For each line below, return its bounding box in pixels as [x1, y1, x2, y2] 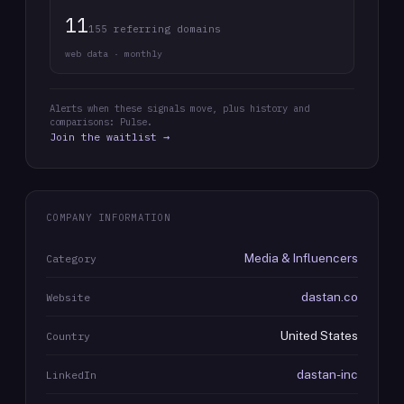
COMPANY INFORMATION [46, 211, 170, 224]
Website [46, 290, 90, 304]
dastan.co [301, 289, 358, 304]
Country [46, 329, 90, 343]
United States [280, 328, 358, 343]
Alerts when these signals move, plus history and [50, 102, 309, 115]
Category [46, 252, 96, 265]
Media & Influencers [244, 251, 358, 265]
